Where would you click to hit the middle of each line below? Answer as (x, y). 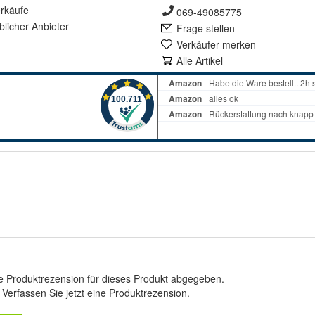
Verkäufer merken (216, 44)
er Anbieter (44, 26)
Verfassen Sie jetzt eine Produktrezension (94, 292)
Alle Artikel (200, 60)
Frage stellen (206, 28)
